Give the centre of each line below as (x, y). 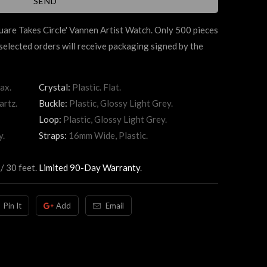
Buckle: (54, 103)
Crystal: (55, 87)
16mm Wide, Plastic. (108, 136)
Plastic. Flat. (97, 87)
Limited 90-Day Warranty (89, 168)
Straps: (54, 136)
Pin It (12, 206)
